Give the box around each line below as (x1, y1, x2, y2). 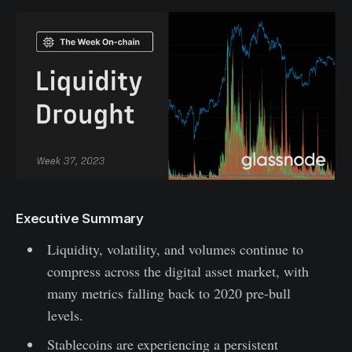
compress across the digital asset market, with (46, 261, 309, 280)
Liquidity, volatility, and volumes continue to (46, 239, 303, 258)
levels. (46, 305, 83, 324)
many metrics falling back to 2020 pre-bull (46, 283, 291, 302)
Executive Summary (16, 210, 145, 226)
